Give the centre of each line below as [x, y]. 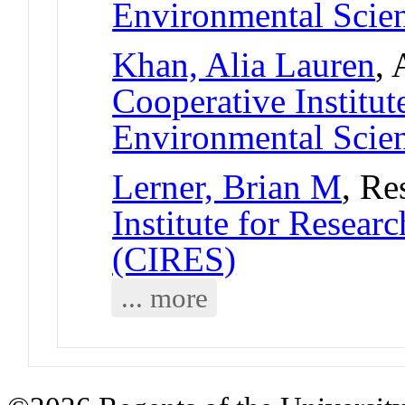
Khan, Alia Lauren [244, 64]
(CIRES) [174, 259]
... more [164, 297]
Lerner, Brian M [227, 186]
